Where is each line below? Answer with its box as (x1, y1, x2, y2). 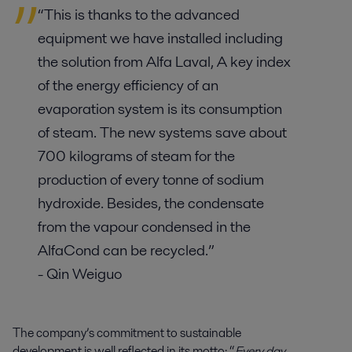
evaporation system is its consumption (38, 98, 282, 120)
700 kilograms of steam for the (38, 145, 235, 167)
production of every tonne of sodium (38, 169, 264, 191)
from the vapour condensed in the (38, 216, 251, 238)
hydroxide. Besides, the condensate (38, 192, 264, 214)
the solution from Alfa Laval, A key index (38, 51, 291, 73)
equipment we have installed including (38, 27, 283, 49)
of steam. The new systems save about (38, 122, 287, 144)
